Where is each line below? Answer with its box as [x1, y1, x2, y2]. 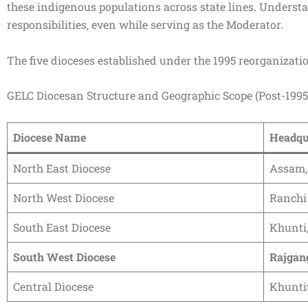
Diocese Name [13, 129, 86, 144]
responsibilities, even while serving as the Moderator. [7, 16, 291, 32]
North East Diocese [13, 160, 111, 175]
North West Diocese [13, 190, 114, 205]
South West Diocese [13, 249, 115, 264]
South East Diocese [13, 219, 111, 234]
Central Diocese [13, 278, 93, 294]
